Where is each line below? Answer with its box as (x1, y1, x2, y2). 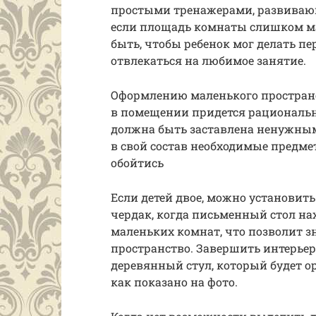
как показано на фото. (111, 274, 238, 290)
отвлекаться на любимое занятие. (111, 53, 306, 68)
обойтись (111, 155, 164, 171)
